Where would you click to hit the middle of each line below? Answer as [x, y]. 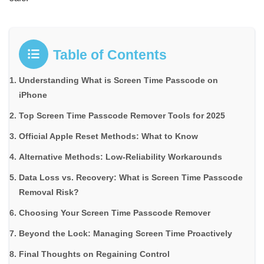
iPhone [33, 95]
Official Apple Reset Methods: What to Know [108, 136]
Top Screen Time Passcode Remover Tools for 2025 [122, 115]
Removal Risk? [49, 192]
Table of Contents [110, 55]
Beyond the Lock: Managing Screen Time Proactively [126, 233]
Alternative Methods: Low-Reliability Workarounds [121, 156]
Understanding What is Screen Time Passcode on [118, 80]
